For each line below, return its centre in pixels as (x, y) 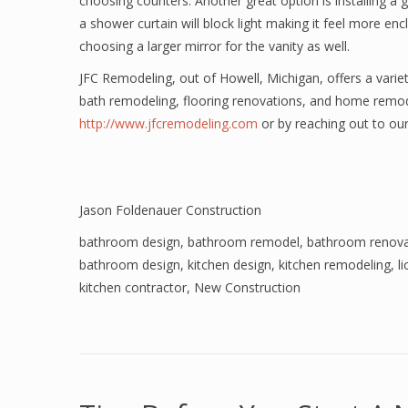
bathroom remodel (244, 242)
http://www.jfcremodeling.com (168, 123)
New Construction (247, 287)
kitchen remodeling (335, 265)
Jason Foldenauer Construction (170, 210)
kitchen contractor (133, 287)
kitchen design (229, 265)
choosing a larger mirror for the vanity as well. (214, 46)
